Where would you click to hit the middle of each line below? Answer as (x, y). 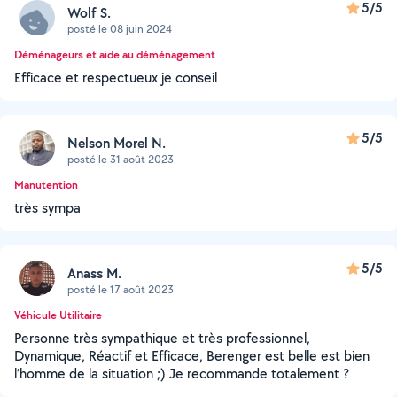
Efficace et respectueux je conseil (116, 78)
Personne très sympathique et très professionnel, (162, 338)
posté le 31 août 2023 (121, 159)
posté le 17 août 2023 (121, 289)
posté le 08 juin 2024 (120, 28)
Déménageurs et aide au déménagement (115, 54)
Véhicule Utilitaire (58, 315)
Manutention (46, 185)
